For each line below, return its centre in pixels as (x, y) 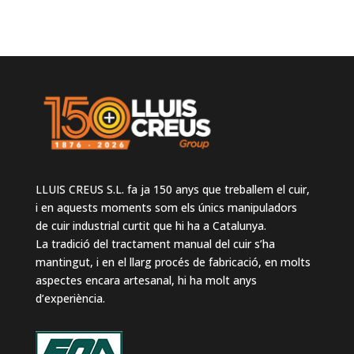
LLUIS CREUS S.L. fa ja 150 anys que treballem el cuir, (172, 189)
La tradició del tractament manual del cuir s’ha (155, 243)
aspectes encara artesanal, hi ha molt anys (146, 280)
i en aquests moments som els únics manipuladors (166, 207)
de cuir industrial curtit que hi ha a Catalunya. (151, 225)
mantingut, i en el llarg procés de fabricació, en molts (173, 262)
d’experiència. (70, 298)
